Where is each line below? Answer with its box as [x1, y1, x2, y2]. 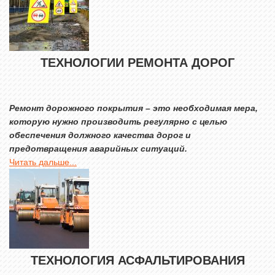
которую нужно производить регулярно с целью [9, 117, 227, 126]
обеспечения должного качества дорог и [9, 130, 191, 140]
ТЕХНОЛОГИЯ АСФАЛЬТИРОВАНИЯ [30, 254, 245, 267]
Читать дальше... [9, 157, 77, 167]
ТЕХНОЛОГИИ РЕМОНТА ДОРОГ [41, 56, 234, 69]
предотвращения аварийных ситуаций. [9, 144, 187, 153]
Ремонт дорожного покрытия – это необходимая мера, [9, 103, 258, 113]
